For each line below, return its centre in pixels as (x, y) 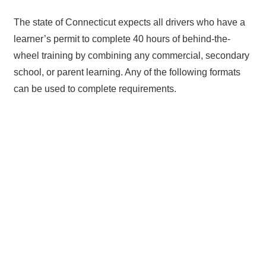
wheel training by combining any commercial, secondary (131, 56)
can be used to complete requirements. (95, 89)
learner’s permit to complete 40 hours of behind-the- (122, 39)
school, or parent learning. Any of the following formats (127, 72)
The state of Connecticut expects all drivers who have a (129, 23)
